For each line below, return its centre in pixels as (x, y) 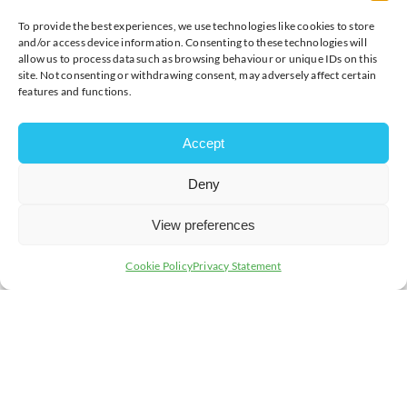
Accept (203, 143)
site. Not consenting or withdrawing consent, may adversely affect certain (198, 75)
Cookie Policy (159, 266)
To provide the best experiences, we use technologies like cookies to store (197, 26)
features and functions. (75, 91)
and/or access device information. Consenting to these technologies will (193, 42)
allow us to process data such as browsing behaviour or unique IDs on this (198, 59)
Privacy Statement (237, 266)
